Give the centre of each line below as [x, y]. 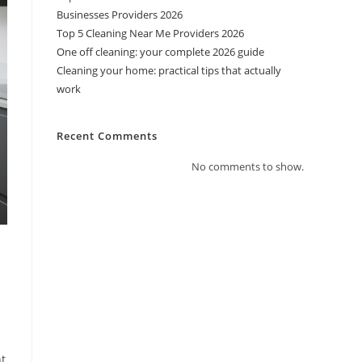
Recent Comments [107, 136]
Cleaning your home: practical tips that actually [169, 70]
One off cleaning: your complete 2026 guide [160, 52]
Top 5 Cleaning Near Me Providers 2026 [150, 33]
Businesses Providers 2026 [120, 15]
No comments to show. [248, 166]
